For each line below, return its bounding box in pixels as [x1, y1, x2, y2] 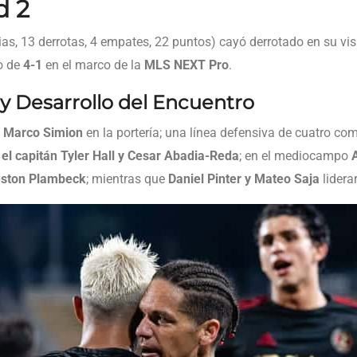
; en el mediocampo [239, 147, 351, 163]
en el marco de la [42, 57, 144, 73]
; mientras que [86, 171, 168, 186]
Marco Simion [3, 124, 83, 140]
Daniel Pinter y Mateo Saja [168, 171, 320, 186]
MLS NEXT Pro [144, 57, 229, 73]
